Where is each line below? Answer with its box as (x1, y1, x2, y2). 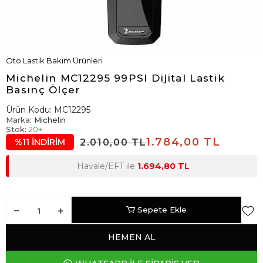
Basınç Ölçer (6, 84, 81, 96)
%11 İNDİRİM (15, 137, 65, 147)
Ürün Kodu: (6, 104, 54, 115)
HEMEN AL (107, 232, 156, 242)
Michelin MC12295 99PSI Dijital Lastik (6, 72, 225, 84)
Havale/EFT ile (76, 161, 137, 171)
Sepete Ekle (137, 205, 187, 214)
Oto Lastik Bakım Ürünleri (6, 56, 103, 65)
